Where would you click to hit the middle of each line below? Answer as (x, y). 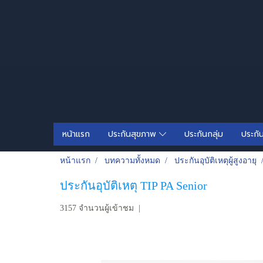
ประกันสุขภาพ (133, 134)
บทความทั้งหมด (132, 161)
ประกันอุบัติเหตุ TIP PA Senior (134, 186)
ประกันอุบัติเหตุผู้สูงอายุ (215, 161)
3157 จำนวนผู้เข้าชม (97, 208)
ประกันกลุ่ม (204, 134)
